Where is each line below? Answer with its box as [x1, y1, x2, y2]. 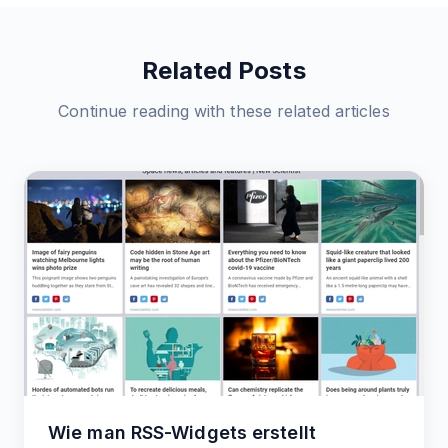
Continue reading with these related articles [58, 101, 390, 122]
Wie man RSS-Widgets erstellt [48, 422, 317, 444]
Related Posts [142, 56, 306, 86]
